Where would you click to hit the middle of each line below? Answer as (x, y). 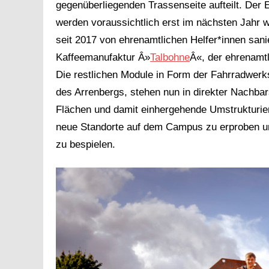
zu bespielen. (86, 144)
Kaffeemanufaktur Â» (103, 57)
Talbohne (170, 57)
